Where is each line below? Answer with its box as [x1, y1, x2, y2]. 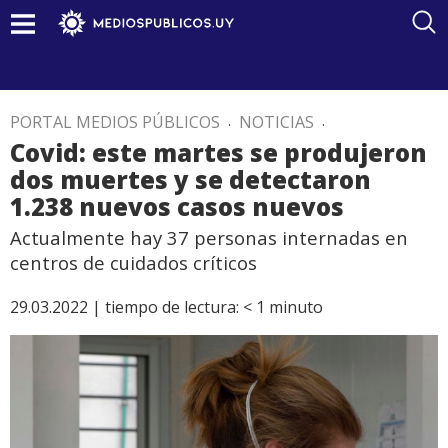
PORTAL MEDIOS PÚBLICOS [10, 111, 220, 133]
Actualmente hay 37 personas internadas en [10, 225, 408, 250]
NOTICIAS [239, 111, 314, 133]
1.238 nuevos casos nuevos [10, 190, 344, 223]
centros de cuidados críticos [10, 250, 257, 275]
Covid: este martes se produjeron [10, 136, 427, 169]
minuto [269, 296, 323, 318]
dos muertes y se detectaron [10, 163, 371, 196]
